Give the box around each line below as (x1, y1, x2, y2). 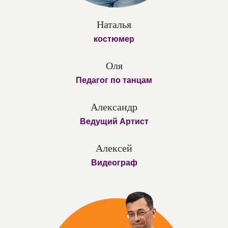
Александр (91, 101, 137, 112)
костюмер (94, 34, 134, 43)
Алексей (96, 142, 132, 154)
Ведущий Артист (79, 117, 149, 126)
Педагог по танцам (76, 75, 152, 84)
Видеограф (91, 158, 137, 167)
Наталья (97, 18, 131, 30)
